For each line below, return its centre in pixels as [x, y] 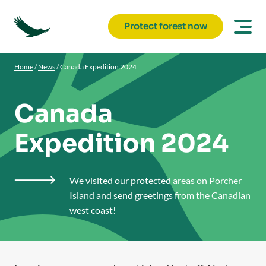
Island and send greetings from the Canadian [160, 195]
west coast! [94, 210]
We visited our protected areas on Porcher [156, 180]
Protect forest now [166, 26]
